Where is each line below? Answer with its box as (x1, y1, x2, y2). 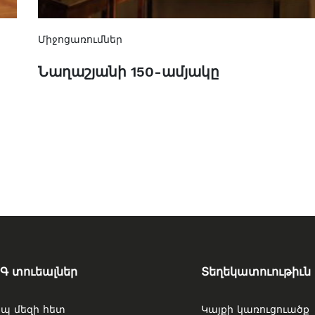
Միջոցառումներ (38, 34, 122, 46)
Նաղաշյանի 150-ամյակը (38, 63, 219, 81)
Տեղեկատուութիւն (201, 265, 311, 279)
